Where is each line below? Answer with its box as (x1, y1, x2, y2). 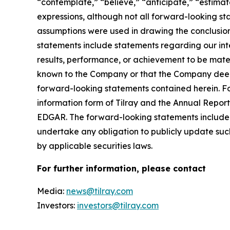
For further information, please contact (37, 163, 206, 174)
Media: (37, 186, 66, 196)
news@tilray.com (66, 186, 133, 196)
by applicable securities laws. (37, 141, 152, 151)
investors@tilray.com (77, 200, 159, 210)
